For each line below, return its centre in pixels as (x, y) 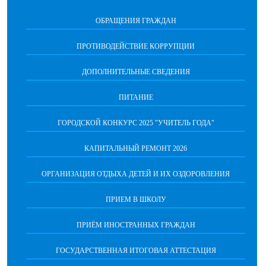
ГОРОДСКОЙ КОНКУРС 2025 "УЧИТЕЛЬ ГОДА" (136, 123)
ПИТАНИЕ (136, 97)
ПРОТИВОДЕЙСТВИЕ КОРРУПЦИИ (136, 46)
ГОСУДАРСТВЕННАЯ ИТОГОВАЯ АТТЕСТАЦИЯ (136, 251)
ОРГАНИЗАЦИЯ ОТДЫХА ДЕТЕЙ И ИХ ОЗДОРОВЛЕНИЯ (136, 174)
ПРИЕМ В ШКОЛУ (136, 199)
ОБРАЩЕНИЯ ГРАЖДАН (136, 21)
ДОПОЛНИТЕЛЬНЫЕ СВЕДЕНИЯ (136, 72)
